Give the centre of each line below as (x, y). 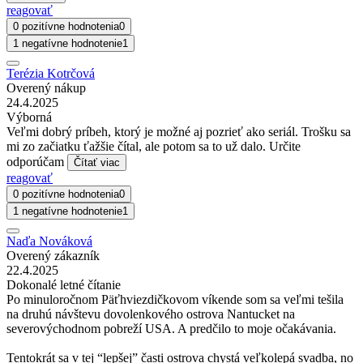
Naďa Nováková (49, 241)
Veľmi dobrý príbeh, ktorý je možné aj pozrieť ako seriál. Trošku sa (179, 131)
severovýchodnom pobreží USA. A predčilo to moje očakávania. (171, 328)
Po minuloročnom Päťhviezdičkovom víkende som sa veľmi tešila (175, 299)
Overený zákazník (53, 255)
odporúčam (37, 161)
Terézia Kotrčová (51, 73)
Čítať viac (97, 162)
